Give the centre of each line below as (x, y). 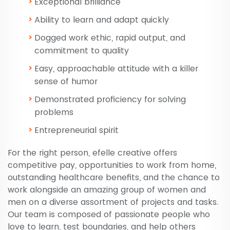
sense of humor (66, 82)
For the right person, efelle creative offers (92, 153)
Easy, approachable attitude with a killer (116, 69)
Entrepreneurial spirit (76, 130)
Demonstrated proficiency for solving (110, 100)
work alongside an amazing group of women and (107, 190)
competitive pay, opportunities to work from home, (112, 165)
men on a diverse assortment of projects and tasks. (113, 202)
